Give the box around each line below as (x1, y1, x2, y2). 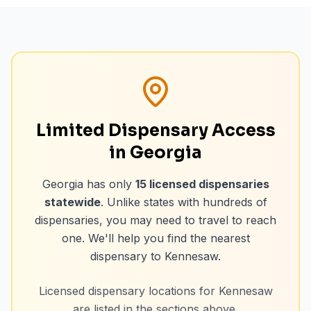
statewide (44, 195, 101, 209)
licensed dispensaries (146, 177, 269, 191)
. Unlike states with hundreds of (100, 195, 267, 209)
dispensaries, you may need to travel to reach (35, 213, 276, 227)
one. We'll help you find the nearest (61, 231, 250, 245)
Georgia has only (42, 177, 135, 191)
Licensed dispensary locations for (38, 284, 219, 298)
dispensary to (90, 249, 165, 263)
